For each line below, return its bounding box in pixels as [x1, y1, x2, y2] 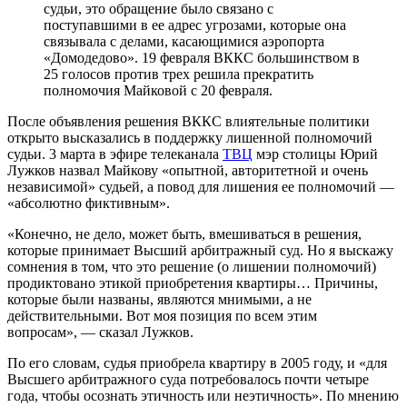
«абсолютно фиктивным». [7, 194, 170, 211]
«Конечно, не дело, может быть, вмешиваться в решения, [7, 225, 362, 242]
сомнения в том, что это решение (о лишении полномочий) [7, 258, 376, 274]
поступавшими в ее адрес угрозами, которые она [44, 16, 346, 33]
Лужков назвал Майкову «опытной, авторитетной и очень [7, 162, 368, 178]
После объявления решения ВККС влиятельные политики [7, 113, 370, 129]
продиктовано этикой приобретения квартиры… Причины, [7, 274, 378, 291]
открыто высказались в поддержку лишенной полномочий [7, 129, 372, 145]
